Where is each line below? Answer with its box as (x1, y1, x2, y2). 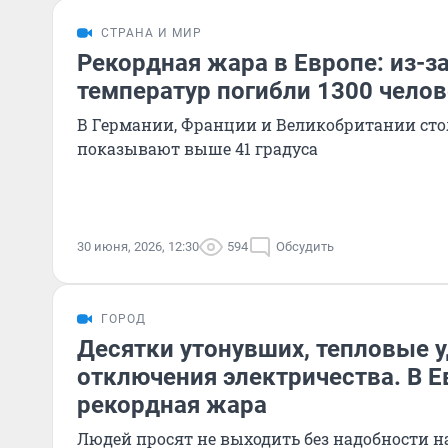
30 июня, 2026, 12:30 (77, 239, 199, 254)
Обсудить (276, 239, 334, 254)
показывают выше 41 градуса (77, 138, 318, 159)
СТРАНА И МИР (101, 26, 202, 40)
